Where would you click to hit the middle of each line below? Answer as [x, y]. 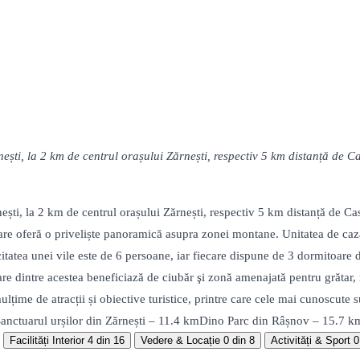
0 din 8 [239, 341]
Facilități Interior [47, 341]
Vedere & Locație [180, 341]
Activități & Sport [311, 341]
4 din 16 [106, 341]
